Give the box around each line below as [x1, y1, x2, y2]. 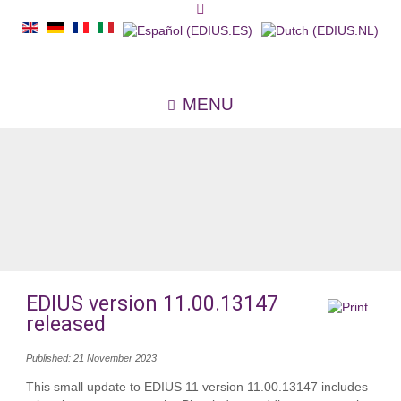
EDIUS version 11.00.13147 [25, 292, 278, 316]
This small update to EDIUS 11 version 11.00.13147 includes [25, 380, 368, 394]
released [25, 312, 106, 337]
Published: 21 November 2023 [25, 353, 157, 363]
